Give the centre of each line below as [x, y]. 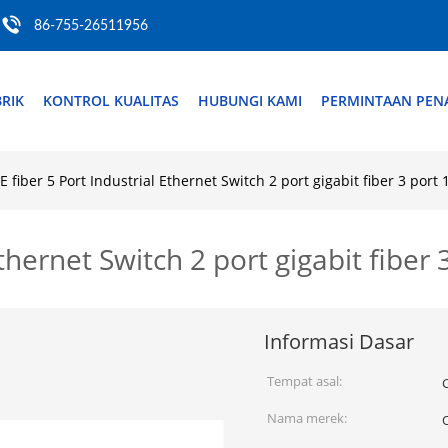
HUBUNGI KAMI [250, 100]
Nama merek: [307, 418]
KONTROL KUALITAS [111, 100]
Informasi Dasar [339, 341]
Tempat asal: [304, 381]
